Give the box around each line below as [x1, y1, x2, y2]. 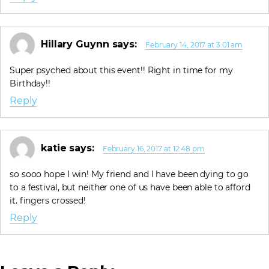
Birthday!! [10, 77, 51, 89]
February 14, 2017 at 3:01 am [145, 40, 243, 50]
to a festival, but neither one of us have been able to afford [10, 181, 250, 193]
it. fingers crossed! [10, 195, 86, 206]
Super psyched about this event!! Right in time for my [10, 64, 233, 76]
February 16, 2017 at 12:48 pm [102, 144, 205, 154]
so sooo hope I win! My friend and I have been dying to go [10, 168, 249, 180]
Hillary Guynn [40, 38, 109, 50]
